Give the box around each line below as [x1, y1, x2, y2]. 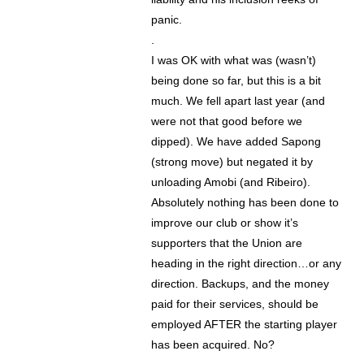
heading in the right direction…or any [151, 257, 342, 271]
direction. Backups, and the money [151, 277, 330, 291]
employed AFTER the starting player [151, 318, 338, 331]
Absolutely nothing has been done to [151, 196, 340, 210]
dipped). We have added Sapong [151, 135, 322, 149]
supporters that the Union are [151, 236, 303, 250]
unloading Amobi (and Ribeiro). [151, 175, 311, 189]
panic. [151, 13, 183, 27]
